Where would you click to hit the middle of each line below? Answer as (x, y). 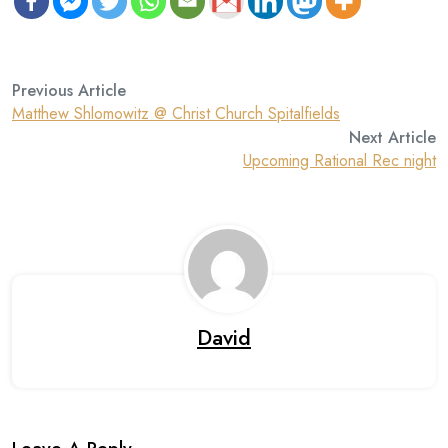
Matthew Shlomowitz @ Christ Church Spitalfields (176, 113)
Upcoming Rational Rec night (339, 160)
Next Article (392, 137)
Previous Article (69, 90)
